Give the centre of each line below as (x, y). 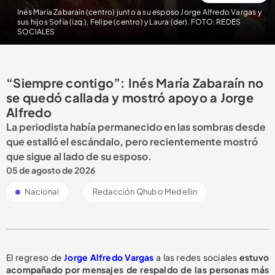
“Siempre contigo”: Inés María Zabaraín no (135, 82)
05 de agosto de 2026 (51, 170)
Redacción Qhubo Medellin (145, 191)
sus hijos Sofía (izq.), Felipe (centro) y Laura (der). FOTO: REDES (129, 21)
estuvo (254, 257)
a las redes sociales (196, 257)
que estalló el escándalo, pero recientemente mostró (132, 141)
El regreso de (35, 257)
